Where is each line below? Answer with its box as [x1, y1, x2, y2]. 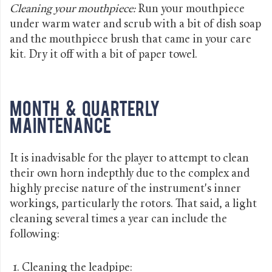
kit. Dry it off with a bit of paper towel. [10, 49, 197, 61]
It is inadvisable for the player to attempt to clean [10, 152, 249, 165]
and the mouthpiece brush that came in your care [10, 33, 251, 46]
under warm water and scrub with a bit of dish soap [10, 18, 261, 30]
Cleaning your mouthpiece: [10, 3, 135, 15]
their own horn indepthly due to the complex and [10, 168, 250, 180]
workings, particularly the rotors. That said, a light [10, 198, 257, 210]
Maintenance [10, 112, 111, 136]
